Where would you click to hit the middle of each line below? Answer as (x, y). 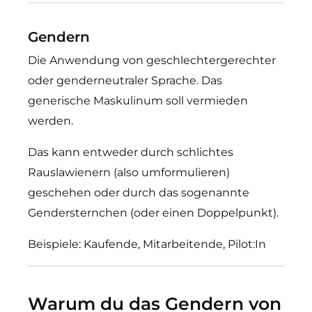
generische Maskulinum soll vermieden (138, 101)
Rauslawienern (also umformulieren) (129, 172)
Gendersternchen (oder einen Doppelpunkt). (153, 213)
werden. (50, 121)
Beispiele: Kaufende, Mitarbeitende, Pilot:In (147, 244)
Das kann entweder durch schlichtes (131, 152)
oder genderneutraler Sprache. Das (125, 80)
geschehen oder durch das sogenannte (139, 193)
